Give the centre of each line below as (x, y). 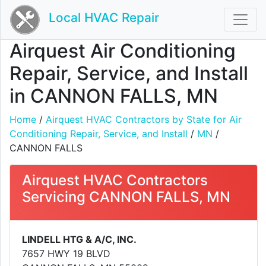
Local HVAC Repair (104, 18)
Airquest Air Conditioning (123, 51)
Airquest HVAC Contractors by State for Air (144, 119)
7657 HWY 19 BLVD (66, 254)
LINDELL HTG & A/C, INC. (79, 239)
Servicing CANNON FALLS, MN (126, 197)
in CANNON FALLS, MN (114, 96)
